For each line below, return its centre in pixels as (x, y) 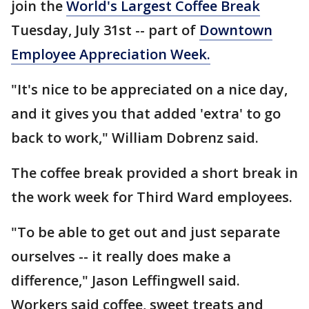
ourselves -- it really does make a (121, 256)
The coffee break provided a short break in (154, 173)
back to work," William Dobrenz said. (135, 138)
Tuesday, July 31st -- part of (105, 30)
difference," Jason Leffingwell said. (126, 280)
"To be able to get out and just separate (146, 232)
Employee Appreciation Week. (111, 54)
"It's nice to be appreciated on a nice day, (149, 89)
